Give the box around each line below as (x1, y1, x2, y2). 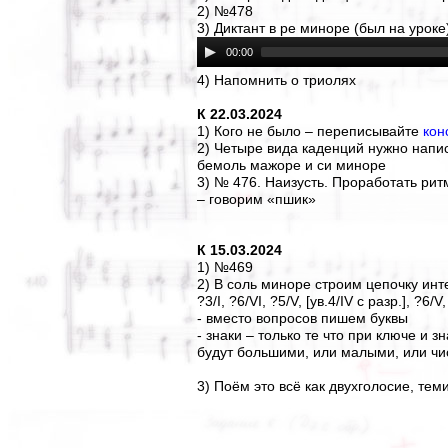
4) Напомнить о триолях (197, 72, 356, 88)
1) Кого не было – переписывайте (197, 123, 423, 139)
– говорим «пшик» (197, 191, 316, 207)
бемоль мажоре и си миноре (197, 157, 386, 173)
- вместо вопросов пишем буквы (197, 310, 408, 326)
